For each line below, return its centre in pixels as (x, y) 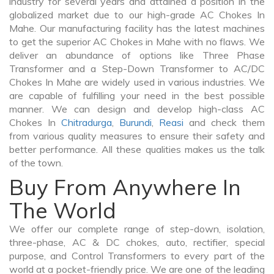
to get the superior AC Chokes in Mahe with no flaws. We (137, 42)
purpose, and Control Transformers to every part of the (137, 256)
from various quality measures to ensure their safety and (137, 136)
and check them (224, 123)
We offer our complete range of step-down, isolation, (137, 229)
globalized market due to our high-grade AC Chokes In (137, 15)
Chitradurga (87, 123)
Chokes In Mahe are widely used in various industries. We (137, 82)
